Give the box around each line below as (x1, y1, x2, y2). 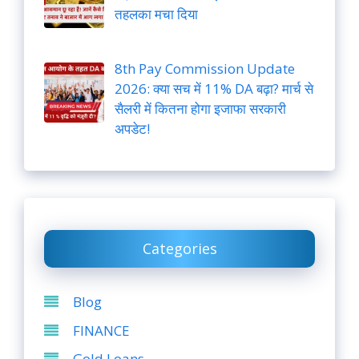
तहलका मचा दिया (114, 4, 198, 23)
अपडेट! (114, 119, 150, 139)
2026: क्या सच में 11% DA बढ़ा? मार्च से (114, 79, 313, 99)
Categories (142, 239, 217, 259)
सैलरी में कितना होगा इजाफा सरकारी (114, 99, 286, 119)
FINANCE (73, 321, 130, 340)
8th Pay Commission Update (114, 59, 295, 79)
